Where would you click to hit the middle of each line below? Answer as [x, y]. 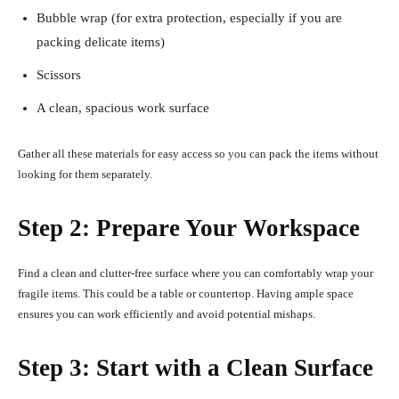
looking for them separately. [86, 175]
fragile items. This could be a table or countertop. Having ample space [186, 294]
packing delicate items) [101, 42]
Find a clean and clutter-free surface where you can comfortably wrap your [195, 273]
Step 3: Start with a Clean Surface [195, 368]
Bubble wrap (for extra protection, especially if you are [189, 18]
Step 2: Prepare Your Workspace [189, 228]
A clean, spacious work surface [123, 108]
